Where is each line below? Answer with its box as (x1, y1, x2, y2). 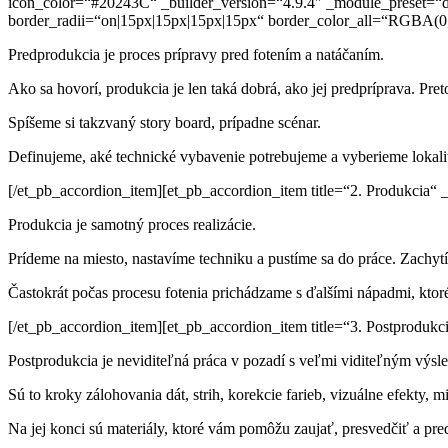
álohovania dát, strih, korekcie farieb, (93, 385, 330, 403)
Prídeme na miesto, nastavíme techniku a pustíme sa (8, 249, 338, 267)
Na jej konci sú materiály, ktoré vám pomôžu (8, 419, 294, 437)
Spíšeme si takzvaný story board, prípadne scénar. (8, 113, 321, 131)
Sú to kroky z (8, 385, 93, 403)
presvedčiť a (342, 419, 420, 437)
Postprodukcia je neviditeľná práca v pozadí (8, 351, 289, 369)
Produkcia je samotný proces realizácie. (8, 215, 256, 233)
